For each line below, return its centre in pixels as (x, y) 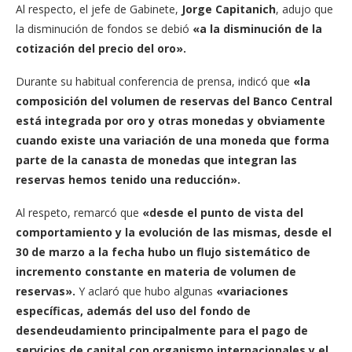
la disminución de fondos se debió (104, 28)
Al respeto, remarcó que (77, 212)
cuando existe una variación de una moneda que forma (172, 140)
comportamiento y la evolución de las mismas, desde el (174, 232)
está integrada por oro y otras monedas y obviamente (170, 120)
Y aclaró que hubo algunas (146, 291)
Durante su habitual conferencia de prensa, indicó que (154, 81)
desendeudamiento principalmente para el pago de (162, 330)
